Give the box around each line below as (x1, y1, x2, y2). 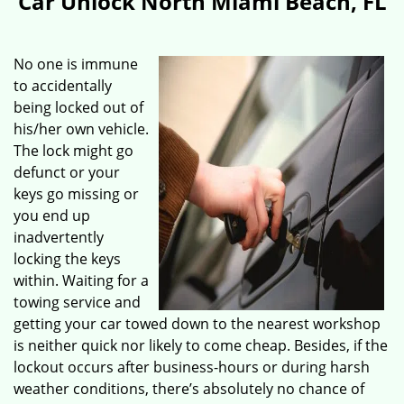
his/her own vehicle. (14, 119, 149, 139)
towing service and (14, 292, 141, 312)
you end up (14, 206, 90, 225)
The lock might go (14, 141, 133, 161)
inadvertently (14, 227, 104, 247)
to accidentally (14, 76, 112, 96)
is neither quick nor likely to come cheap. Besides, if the (14, 335, 388, 355)
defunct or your (14, 162, 120, 182)
